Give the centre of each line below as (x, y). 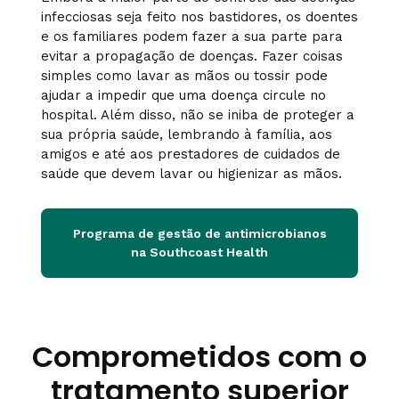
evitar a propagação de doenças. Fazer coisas (192, 56)
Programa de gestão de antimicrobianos (199, 233)
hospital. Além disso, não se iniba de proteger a (198, 115)
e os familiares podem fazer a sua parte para (192, 37)
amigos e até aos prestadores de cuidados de (191, 154)
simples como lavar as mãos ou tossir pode (184, 76)
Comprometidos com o (199, 357)
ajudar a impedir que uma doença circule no (183, 95)
